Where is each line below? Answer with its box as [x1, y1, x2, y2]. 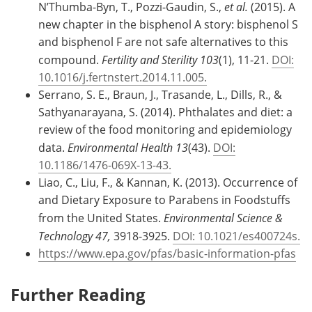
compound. [38, 52, 102, 68]
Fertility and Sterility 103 [102, 52, 219, 67]
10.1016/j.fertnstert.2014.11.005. [38, 69, 207, 85]
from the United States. [38, 210, 164, 226]
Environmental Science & [164, 210, 283, 225]
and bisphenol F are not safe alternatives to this [38, 33, 288, 49]
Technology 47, [38, 228, 114, 243]
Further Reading [10, 282, 146, 306]
